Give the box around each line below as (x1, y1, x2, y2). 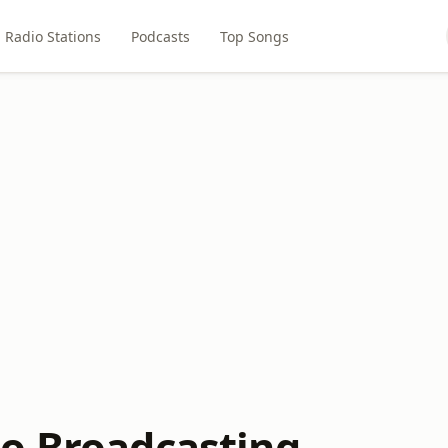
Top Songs (219, 26, 289, 46)
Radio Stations (4, 26, 101, 46)
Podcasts (130, 26, 190, 46)
